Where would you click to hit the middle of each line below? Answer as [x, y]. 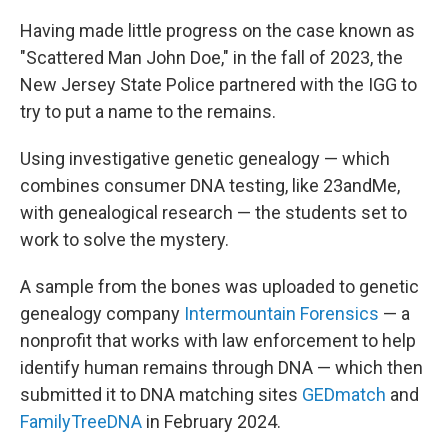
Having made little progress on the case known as [217, 30]
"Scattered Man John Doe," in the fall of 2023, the [211, 57]
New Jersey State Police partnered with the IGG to [218, 84]
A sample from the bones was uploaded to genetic [219, 286]
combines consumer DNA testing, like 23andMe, [210, 185]
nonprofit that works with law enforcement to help [218, 340]
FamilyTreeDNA [81, 421]
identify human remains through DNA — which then [221, 367]
